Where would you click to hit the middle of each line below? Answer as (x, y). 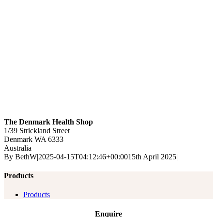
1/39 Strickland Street (37, 130)
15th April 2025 (152, 156)
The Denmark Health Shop (48, 122)
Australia (18, 148)
